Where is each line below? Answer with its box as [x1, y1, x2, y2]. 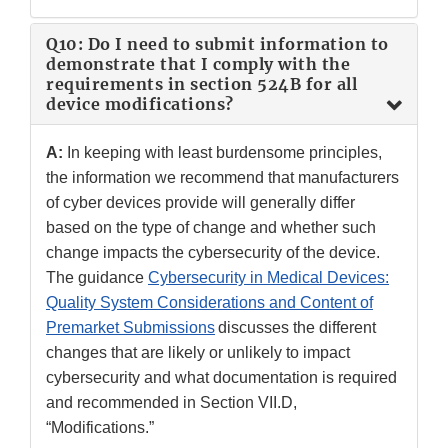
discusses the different [215, 319, 376, 337]
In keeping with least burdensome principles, [63, 144, 382, 162]
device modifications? [46, 94, 234, 115]
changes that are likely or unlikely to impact [46, 344, 350, 362]
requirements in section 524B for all [46, 74, 357, 95]
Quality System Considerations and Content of [46, 294, 373, 312]
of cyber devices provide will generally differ [46, 194, 355, 212]
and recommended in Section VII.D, [46, 394, 297, 412]
